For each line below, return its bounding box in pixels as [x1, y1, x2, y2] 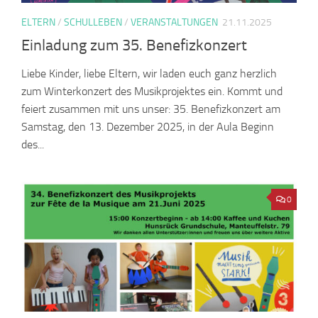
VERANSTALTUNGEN [131, 16, 218, 28]
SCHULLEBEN [64, 16, 122, 28]
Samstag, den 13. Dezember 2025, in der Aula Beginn [21, 119, 274, 133]
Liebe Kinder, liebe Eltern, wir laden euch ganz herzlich [21, 66, 277, 80]
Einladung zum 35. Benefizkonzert [21, 35, 247, 55]
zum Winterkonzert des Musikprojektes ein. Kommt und [21, 84, 283, 98]
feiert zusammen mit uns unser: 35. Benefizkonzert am [21, 102, 280, 116]
